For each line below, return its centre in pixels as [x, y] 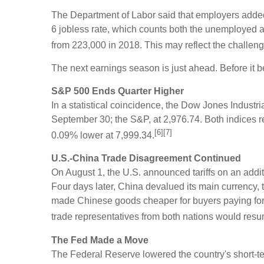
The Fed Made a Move [100, 240]
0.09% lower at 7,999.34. [103, 136]
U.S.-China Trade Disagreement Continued [146, 159]
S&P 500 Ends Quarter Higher [118, 91]
